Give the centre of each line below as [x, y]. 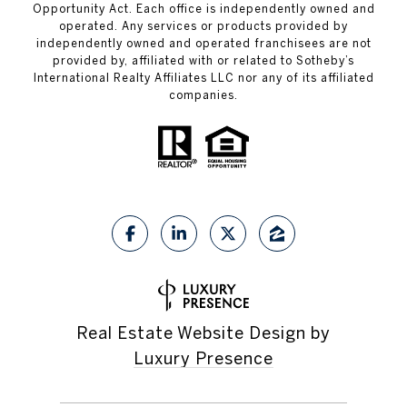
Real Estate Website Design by [203, 333]
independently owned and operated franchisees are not [203, 44]
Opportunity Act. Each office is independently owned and [203, 9]
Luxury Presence [203, 359]
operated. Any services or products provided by [203, 26]
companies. [203, 95]
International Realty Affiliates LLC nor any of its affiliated [203, 78]
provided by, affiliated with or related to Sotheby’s [203, 61]
